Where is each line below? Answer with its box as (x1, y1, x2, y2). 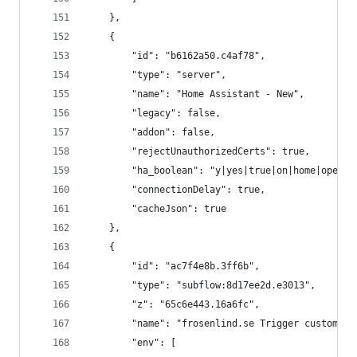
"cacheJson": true (87, 203, 226, 214)
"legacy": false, (87, 108, 221, 119)
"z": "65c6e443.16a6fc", (87, 299, 260, 310)
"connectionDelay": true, (87, 184, 265, 195)
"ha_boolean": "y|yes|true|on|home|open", (87, 165, 355, 176)
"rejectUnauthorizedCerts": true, (87, 146, 310, 157)
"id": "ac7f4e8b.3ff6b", (87, 261, 260, 272)
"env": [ (87, 337, 176, 348)
